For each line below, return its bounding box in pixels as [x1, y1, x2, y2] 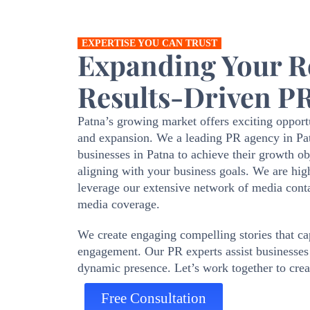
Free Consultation [101, 290, 206, 307]
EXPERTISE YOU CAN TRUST [82, 38, 217, 48]
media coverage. [77, 197, 160, 211]
